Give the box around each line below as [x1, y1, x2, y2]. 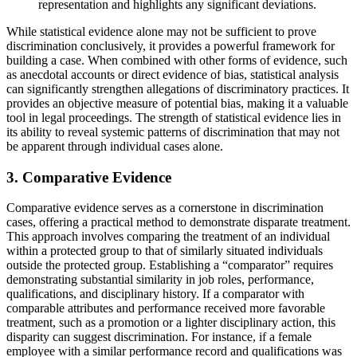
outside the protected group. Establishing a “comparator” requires [6, 258, 333, 273]
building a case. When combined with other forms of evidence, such [6, 53, 347, 67]
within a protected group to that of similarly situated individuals [6, 244, 323, 258]
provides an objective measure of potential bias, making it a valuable [6, 96, 348, 110]
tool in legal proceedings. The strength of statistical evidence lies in [6, 110, 341, 124]
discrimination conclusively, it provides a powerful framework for [6, 38, 335, 53]
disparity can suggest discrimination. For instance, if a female [6, 330, 312, 344]
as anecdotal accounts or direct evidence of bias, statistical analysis [6, 67, 339, 81]
